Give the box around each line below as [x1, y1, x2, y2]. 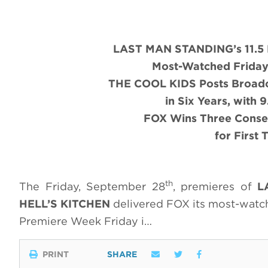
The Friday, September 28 [19, 180, 165, 193]
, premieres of [172, 180, 258, 193]
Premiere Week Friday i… [19, 215, 152, 227]
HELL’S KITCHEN [19, 197, 110, 210]
